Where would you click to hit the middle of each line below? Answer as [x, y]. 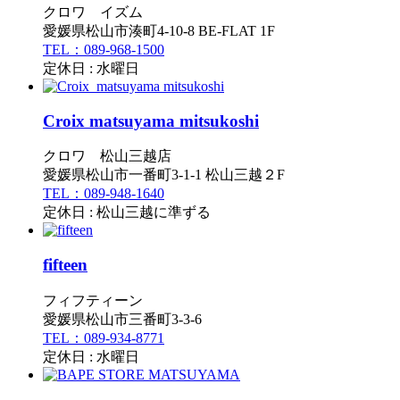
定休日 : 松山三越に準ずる [127, 212]
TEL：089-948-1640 [104, 194]
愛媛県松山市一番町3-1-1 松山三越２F [164, 175]
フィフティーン [93, 300]
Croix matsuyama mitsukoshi [151, 121]
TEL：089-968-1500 [104, 50]
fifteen [65, 265]
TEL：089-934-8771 [104, 337]
